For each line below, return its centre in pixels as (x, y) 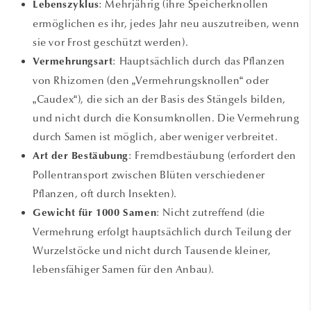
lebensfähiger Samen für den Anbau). (124, 269)
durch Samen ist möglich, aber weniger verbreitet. (155, 136)
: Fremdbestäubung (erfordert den (212, 155)
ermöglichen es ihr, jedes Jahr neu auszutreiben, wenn (166, 23)
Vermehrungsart (73, 62)
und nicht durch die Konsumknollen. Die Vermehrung (166, 118)
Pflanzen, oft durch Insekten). (105, 193)
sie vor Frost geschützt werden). (111, 42)
